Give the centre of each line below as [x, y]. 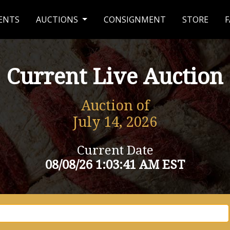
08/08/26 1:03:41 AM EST [115, 165]
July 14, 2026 [115, 122]
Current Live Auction [115, 77]
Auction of [115, 106]
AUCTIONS [58, 20]
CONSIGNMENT [135, 20]
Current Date [115, 150]
